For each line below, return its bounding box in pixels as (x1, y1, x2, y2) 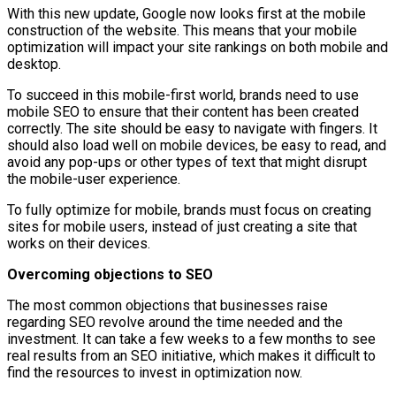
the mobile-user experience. (7, 170, 180, 187)
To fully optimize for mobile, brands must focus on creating (7, 201, 371, 218)
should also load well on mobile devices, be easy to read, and (7, 136, 386, 154)
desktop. (7, 55, 61, 72)
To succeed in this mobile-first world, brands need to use (7, 86, 359, 103)
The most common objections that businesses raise (7, 296, 328, 314)
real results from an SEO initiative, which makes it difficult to (7, 346, 376, 364)
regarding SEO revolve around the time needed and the (7, 313, 343, 331)
